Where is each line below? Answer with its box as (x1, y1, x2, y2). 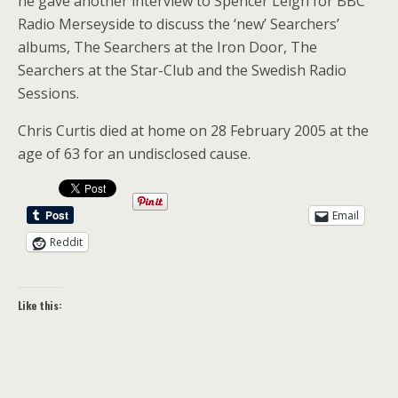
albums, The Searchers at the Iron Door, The (18, 37, 317, 57)
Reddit (50, 235, 83, 250)
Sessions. (18, 84, 79, 103)
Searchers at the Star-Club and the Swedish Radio (18, 60, 346, 80)
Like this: (18, 298, 62, 313)
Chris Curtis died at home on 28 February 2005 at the (18, 121, 369, 140)
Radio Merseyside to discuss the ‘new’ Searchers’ (18, 14, 339, 34)
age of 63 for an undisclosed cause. (18, 144, 251, 163)
